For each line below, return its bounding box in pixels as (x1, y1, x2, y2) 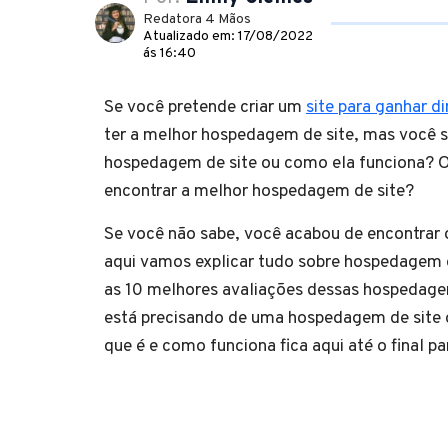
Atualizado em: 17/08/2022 (143, 27, 313, 45)
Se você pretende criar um (104, 95, 306, 119)
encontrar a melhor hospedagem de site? (104, 179, 414, 203)
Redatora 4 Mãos (143, 10, 251, 28)
